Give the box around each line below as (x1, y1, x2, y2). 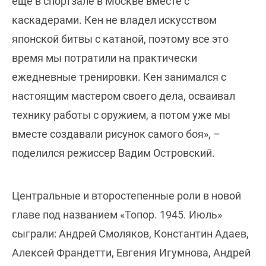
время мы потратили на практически (12, 52, 197, 65)
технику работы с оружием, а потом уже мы (12, 109, 230, 122)
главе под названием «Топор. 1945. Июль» (12, 208, 222, 221)
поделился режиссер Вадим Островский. (12, 147, 215, 160)
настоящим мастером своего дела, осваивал (12, 90, 235, 103)
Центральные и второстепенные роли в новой (12, 189, 241, 202)
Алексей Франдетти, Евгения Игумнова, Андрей (12, 246, 251, 259)
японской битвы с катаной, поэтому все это (12, 33, 229, 46)
